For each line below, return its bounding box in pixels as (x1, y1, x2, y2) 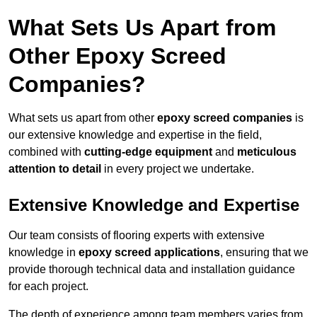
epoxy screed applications (79, 246, 220, 259)
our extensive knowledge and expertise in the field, (8, 129, 262, 142)
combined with (8, 146, 84, 158)
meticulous (237, 146, 296, 158)
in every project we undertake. (101, 163, 254, 175)
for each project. (8, 280, 88, 293)
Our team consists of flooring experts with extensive (8, 229, 265, 242)
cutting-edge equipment (84, 146, 212, 158)
